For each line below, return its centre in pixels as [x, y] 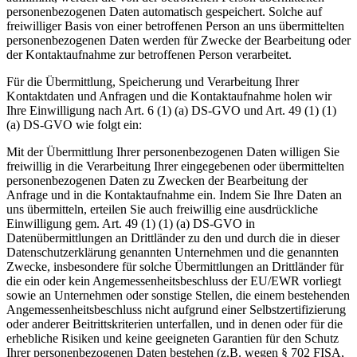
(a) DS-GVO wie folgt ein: [74, 124]
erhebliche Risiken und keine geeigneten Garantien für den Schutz [173, 338]
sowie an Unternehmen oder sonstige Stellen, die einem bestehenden [178, 295]
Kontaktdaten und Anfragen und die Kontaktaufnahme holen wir [169, 96]
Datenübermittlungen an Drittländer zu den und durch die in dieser [173, 237]
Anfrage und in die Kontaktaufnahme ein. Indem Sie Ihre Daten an [174, 194]
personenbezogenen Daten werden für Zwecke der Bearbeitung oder [178, 40]
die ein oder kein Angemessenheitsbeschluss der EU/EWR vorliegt [174, 280]
